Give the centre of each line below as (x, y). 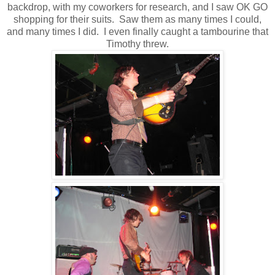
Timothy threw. (137, 44)
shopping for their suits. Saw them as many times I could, (137, 19)
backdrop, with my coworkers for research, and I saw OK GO (137, 7)
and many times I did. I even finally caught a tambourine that (137, 31)
